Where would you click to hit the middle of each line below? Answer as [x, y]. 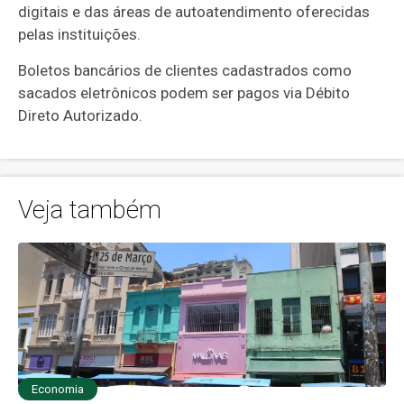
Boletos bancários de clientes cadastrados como [185, 71]
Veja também [90, 210]
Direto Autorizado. [81, 116]
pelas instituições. [80, 35]
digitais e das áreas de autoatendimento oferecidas [194, 12]
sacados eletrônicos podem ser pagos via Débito [184, 93]
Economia [58, 390]
